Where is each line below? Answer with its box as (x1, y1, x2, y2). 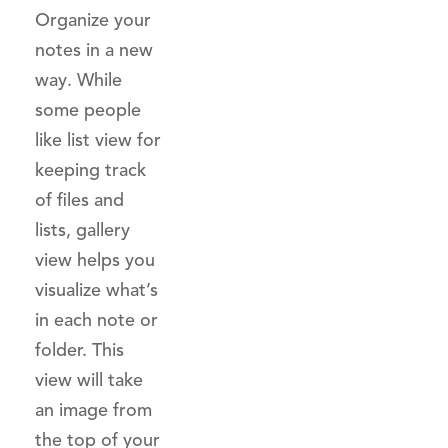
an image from (35, 399, 152, 421)
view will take (35, 369, 143, 391)
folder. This (35, 339, 124, 361)
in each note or (35, 309, 158, 331)
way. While (35, 69, 122, 91)
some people (35, 99, 141, 121)
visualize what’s (35, 279, 158, 301)
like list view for (35, 129, 161, 151)
